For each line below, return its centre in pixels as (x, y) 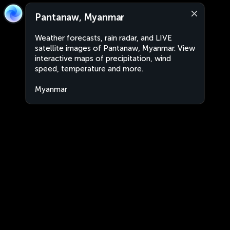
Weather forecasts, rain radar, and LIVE (103, 38)
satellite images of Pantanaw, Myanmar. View (115, 48)
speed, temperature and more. (89, 69)
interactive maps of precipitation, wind (103, 59)
